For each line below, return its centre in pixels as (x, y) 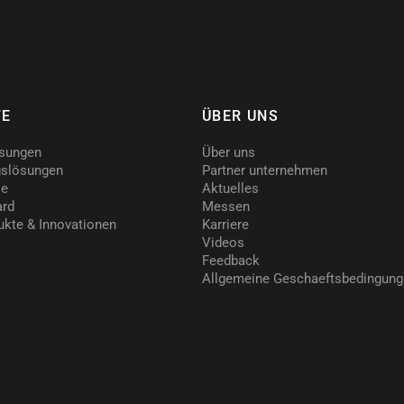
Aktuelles (230, 189)
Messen (226, 207)
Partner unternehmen (265, 171)
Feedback (231, 261)
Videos (223, 243)
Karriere (225, 225)
